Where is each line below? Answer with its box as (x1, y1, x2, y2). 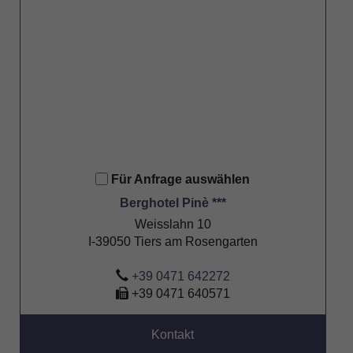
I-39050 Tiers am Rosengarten (87, 235, 258, 249)
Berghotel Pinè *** (119, 196, 226, 210)
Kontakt (150, 328, 194, 342)
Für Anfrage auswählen (111, 173, 251, 187)
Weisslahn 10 (134, 217, 211, 232)
